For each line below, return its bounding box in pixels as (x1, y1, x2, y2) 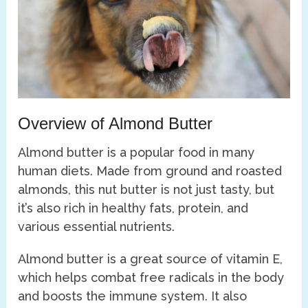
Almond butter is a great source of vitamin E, (18, 251, 283, 266)
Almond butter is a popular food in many (18, 144, 255, 159)
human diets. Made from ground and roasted (18, 163, 283, 178)
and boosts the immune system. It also (18, 288, 247, 303)
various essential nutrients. (18, 219, 175, 234)
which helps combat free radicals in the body (18, 269, 285, 285)
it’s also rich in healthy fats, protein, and (18, 200, 249, 215)
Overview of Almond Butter (18, 113, 213, 133)
